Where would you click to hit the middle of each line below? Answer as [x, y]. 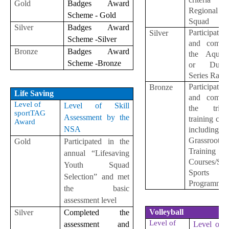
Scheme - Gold [93, 15]
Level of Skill [97, 106]
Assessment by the [97, 118]
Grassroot [204, 141]
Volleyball [167, 212]
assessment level [90, 200]
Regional [203, 11]
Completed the [97, 213]
